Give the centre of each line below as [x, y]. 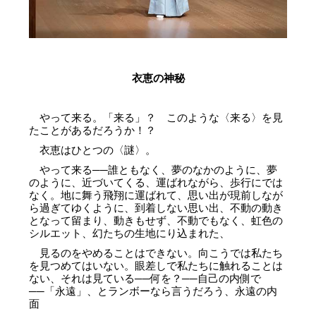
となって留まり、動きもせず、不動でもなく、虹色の [156, 221]
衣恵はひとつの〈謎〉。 [93, 150]
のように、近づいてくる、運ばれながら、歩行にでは [156, 183]
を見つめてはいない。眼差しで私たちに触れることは [156, 266]
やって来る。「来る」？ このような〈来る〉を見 [156, 118]
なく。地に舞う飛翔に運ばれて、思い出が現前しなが [156, 195]
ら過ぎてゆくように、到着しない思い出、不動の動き [156, 208]
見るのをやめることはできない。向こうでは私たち [156, 253]
